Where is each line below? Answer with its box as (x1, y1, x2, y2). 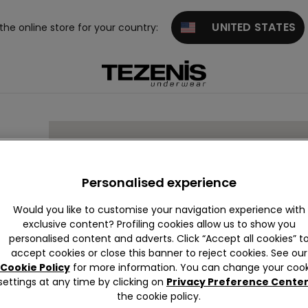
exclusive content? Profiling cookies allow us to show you (22, 217, 296, 231)
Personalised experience (81, 174, 236, 191)
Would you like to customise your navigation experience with (12, 203, 305, 217)
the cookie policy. (117, 289, 201, 303)
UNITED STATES (195, 19, 296, 35)
